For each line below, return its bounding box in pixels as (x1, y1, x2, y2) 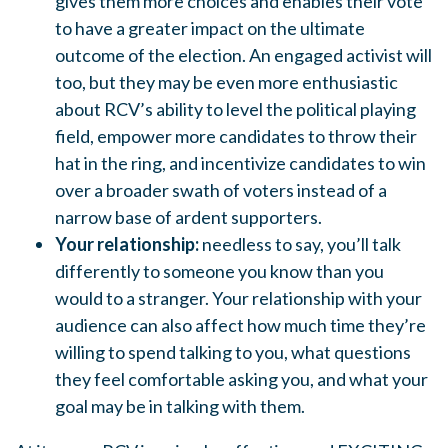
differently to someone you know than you (55, 260, 384, 283)
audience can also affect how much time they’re (55, 314, 426, 337)
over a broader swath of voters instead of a (55, 179, 387, 202)
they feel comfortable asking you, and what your (55, 368, 428, 391)
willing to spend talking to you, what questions (55, 341, 411, 364)
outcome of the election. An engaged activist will (55, 44, 432, 67)
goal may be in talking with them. (55, 395, 308, 418)
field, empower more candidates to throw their (55, 125, 417, 148)
